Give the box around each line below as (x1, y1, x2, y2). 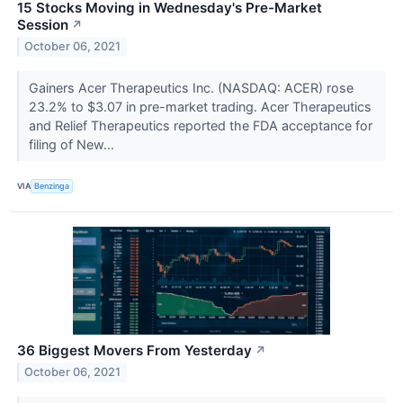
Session (17, 15, 68, 33)
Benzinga (34, 181, 70, 192)
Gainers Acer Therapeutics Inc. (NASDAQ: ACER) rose (28, 79, 354, 95)
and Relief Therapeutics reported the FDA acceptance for (28, 117, 372, 133)
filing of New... (28, 136, 118, 152)
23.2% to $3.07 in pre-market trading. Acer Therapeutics (28, 98, 372, 114)
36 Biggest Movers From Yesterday (17, 341, 252, 359)
